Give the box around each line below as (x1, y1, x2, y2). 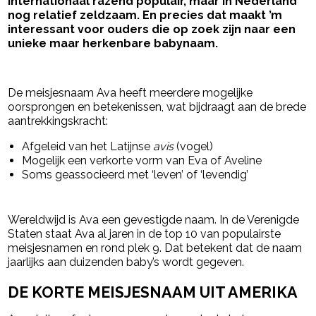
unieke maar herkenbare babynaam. (8, 37, 219, 51)
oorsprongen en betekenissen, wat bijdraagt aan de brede (8, 100, 307, 114)
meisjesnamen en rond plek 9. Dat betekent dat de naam (8, 241, 303, 255)
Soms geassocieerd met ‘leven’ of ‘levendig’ (22, 168, 249, 182)
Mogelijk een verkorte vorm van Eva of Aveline (22, 154, 262, 168)
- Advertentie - (13, 65, 85, 77)
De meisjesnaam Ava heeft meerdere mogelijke (8, 86, 253, 100)
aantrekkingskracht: (8, 114, 109, 128)
